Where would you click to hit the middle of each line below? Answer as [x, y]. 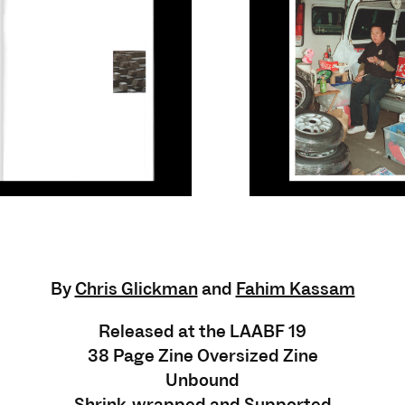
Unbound [202, 381]
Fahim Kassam [295, 290]
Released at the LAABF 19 [202, 332]
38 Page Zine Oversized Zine [202, 357]
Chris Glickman [136, 290]
